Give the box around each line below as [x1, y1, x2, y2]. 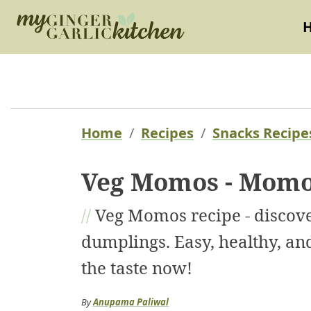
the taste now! [81, 255, 192, 279]
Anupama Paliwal [93, 295, 169, 308]
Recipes [141, 123, 194, 142]
